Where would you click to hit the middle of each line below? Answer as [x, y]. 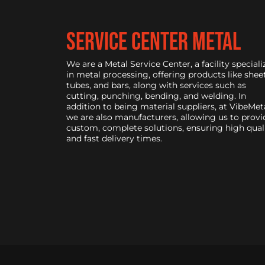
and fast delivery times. [114, 138]
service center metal [153, 42]
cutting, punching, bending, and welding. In [156, 96]
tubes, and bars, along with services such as [156, 85]
